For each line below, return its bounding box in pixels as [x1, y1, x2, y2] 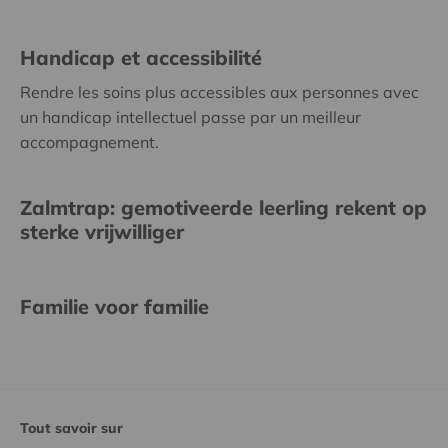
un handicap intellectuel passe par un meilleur [20, 106, 361, 127]
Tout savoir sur [20, 418, 123, 437]
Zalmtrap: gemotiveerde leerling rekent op [20, 194, 427, 220]
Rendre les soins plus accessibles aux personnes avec [20, 81, 419, 102]
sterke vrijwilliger [20, 218, 184, 244]
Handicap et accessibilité [20, 44, 262, 70]
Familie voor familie [20, 293, 209, 319]
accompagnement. [20, 131, 159, 152]
